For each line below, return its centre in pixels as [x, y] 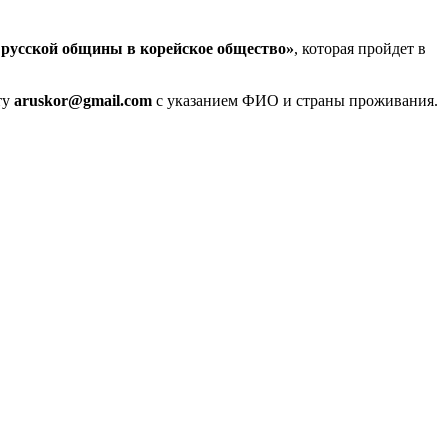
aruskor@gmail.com [83, 100]
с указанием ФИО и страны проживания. [295, 100]
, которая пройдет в [360, 48]
